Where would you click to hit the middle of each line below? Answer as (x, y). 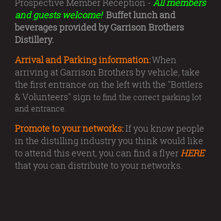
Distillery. (34, 39)
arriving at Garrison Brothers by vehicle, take (107, 72)
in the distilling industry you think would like (109, 141)
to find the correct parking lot (147, 97)
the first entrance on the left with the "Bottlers (109, 84)
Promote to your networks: (69, 128)
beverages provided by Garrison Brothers (99, 27)
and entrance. (41, 109)
